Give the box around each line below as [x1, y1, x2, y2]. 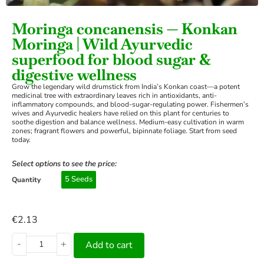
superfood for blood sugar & [12, 49, 211, 70]
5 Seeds [65, 174, 93, 185]
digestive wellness [12, 65, 137, 85]
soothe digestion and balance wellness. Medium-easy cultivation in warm [12, 117, 244, 127]
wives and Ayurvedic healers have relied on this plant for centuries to [12, 108, 229, 118]
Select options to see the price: [12, 159, 117, 170]
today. [12, 135, 31, 144]
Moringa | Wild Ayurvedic [12, 34, 193, 54]
